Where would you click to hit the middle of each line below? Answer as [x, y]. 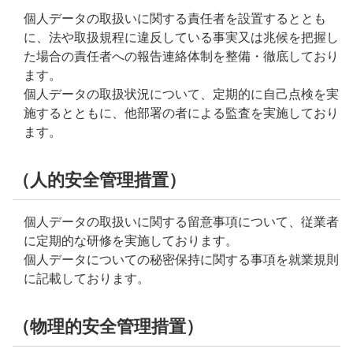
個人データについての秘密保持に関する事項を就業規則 [181, 260]
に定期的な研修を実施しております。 [131, 241]
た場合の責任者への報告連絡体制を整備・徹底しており [181, 56]
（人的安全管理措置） [99, 180]
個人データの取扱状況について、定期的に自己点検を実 [181, 94]
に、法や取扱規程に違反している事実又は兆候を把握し [181, 37]
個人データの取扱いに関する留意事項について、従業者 [181, 222]
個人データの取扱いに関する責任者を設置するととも [175, 19]
